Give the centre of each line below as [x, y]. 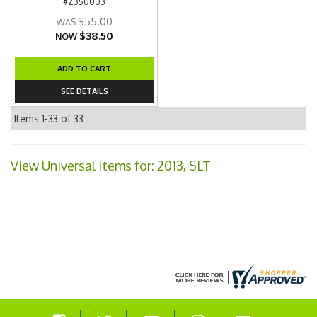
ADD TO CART [85, 68]
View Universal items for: [84, 166]
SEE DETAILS [84, 91]
